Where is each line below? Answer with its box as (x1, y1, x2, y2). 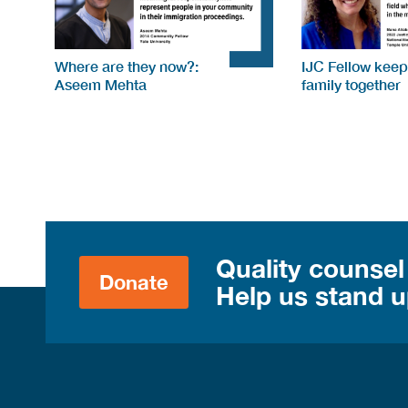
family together (301, 76, 401, 94)
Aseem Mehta (54, 76, 147, 94)
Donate (99, 270, 169, 294)
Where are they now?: (54, 57, 199, 76)
